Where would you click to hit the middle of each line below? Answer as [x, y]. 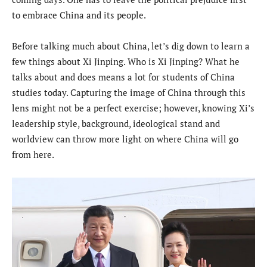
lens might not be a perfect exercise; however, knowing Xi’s [133, 108]
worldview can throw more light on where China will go [125, 139]
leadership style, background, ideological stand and [116, 124]
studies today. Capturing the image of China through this [129, 93]
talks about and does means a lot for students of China [123, 77]
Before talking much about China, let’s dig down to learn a [131, 46]
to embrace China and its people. [80, 15]
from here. [34, 155]
